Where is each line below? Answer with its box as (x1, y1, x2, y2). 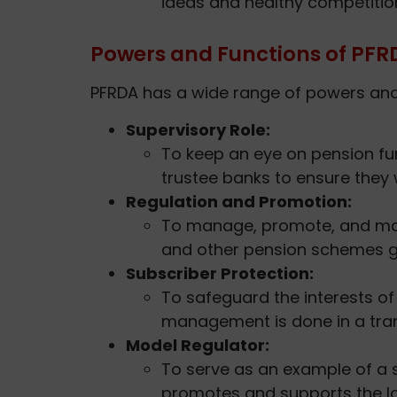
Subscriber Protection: (126, 261, 314, 284)
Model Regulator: (126, 333, 269, 356)
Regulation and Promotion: (126, 190, 352, 213)
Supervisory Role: (126, 118, 270, 141)
